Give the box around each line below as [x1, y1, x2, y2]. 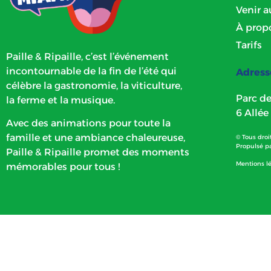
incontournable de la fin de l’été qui [6, 65, 177, 77]
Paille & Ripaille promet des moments [6, 146, 189, 158]
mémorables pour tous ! [6, 161, 120, 173]
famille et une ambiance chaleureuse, [6, 132, 185, 144]
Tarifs [235, 39, 262, 51]
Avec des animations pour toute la [6, 117, 171, 129]
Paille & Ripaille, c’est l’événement [6, 50, 169, 62]
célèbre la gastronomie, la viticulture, [6, 79, 182, 91]
